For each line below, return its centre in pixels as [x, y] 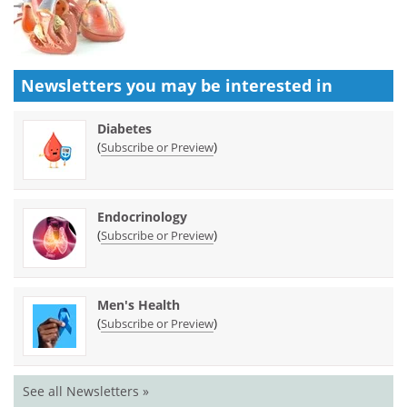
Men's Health [139, 304]
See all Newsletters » [86, 391]
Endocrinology [142, 216]
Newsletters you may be [123, 85]
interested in [279, 85]
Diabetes [124, 128]
